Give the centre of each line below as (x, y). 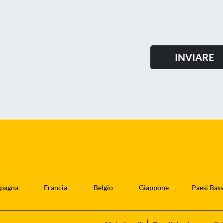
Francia (55, 188)
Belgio (103, 188)
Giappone (154, 188)
